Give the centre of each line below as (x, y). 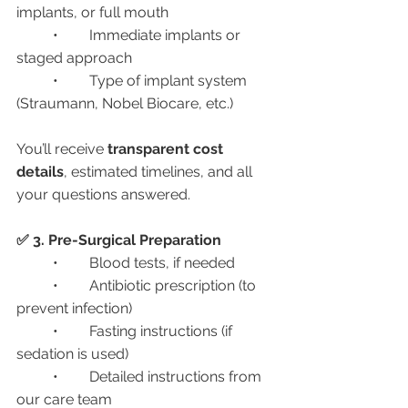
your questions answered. (103, 194)
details (40, 172)
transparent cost (167, 149)
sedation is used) (72, 354)
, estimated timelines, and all (160, 172)
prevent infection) (74, 308)
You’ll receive (62, 149)
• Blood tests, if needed (162, 263)
